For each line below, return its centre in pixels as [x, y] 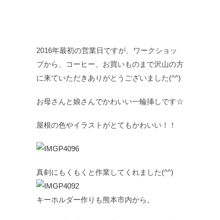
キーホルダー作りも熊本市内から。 [95, 200]
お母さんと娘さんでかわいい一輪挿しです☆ [110, 101]
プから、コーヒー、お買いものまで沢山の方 [110, 64]
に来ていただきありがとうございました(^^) [109, 78]
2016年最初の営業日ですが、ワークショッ [107, 50]
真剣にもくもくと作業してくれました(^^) [105, 172]
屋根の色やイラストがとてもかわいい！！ [106, 125]
